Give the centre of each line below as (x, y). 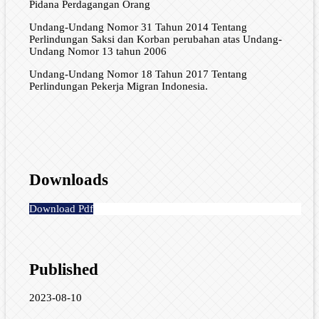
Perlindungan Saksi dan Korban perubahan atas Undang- (155, 39)
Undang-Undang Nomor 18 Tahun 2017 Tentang (138, 74)
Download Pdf (61, 209)
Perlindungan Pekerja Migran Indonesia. (118, 86)
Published (63, 269)
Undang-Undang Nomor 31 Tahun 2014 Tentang (138, 27)
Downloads (68, 180)
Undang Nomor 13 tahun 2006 (98, 51)
